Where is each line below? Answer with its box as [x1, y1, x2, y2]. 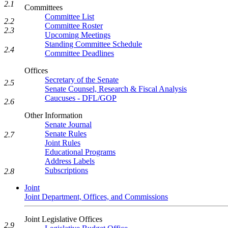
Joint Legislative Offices [24, 215, 102, 223]
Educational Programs [45, 148, 116, 156]
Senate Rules [45, 129, 87, 138]
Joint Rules [45, 138, 80, 147]
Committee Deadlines [45, 49, 114, 58]
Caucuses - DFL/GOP [45, 94, 117, 102]
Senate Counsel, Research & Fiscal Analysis [45, 84, 187, 93]
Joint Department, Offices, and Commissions [24, 192, 168, 201]
